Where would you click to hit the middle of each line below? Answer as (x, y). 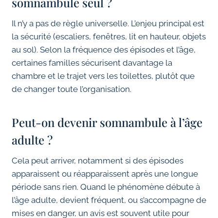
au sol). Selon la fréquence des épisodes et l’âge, (104, 50)
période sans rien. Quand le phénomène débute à (106, 187)
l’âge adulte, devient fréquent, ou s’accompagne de (109, 200)
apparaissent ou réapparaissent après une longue (105, 174)
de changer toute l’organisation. (72, 89)
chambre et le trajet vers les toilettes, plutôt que (103, 76)
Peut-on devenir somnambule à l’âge (107, 122)
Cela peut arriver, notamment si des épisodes (98, 161)
